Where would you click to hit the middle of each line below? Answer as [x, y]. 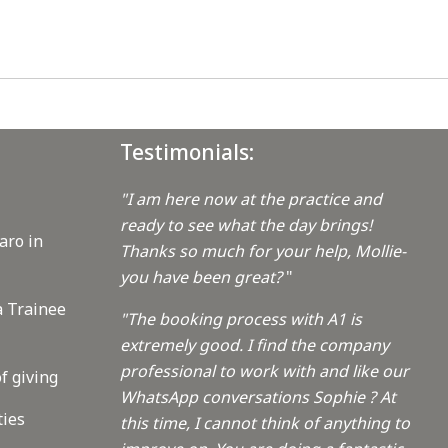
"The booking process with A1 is [240, 319]
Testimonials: [186, 152]
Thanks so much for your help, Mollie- [262, 251]
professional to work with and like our [264, 371]
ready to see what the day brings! [245, 225]
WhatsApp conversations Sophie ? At [257, 397]
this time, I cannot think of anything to [264, 423]
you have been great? [202, 277]
